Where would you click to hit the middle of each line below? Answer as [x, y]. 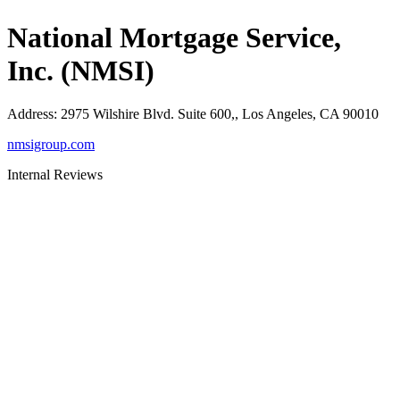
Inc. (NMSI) [81, 70]
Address [30, 114]
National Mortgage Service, [174, 37]
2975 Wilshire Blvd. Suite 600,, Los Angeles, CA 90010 [220, 114]
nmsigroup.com [51, 145]
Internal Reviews [55, 175]
